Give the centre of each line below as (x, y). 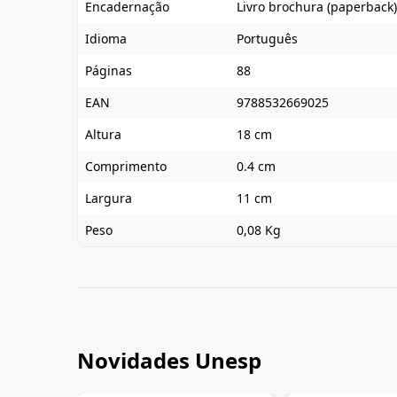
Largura (109, 198)
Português (267, 39)
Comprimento (126, 166)
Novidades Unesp (169, 360)
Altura (103, 134)
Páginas (109, 70)
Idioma (106, 39)
